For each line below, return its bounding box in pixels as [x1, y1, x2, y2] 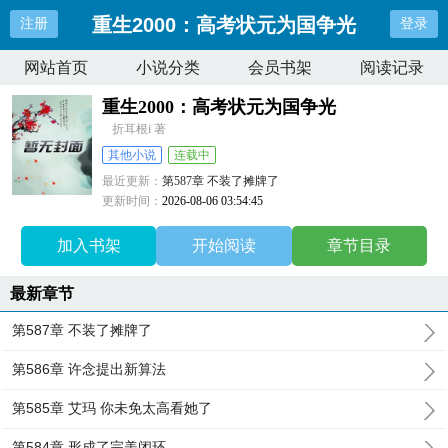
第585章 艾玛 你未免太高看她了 [12, 400, 213, 416]
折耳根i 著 [112, 122, 167, 136]
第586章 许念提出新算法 [12, 361, 167, 377]
